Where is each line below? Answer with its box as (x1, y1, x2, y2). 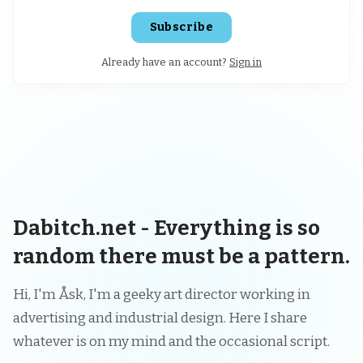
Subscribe (149, 19, 214, 34)
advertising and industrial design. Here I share (13, 310, 307, 327)
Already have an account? (101, 55, 227, 68)
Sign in (229, 55, 262, 68)
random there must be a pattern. (13, 243, 350, 269)
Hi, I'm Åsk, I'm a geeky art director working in (13, 286, 310, 304)
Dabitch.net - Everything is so (13, 215, 320, 241)
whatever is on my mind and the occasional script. (13, 333, 330, 351)
